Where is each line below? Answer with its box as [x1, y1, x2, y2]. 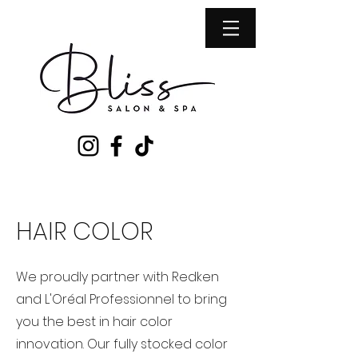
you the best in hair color [16, 312, 173, 331]
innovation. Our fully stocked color [16, 335, 228, 353]
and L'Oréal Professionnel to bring [16, 290, 227, 308]
